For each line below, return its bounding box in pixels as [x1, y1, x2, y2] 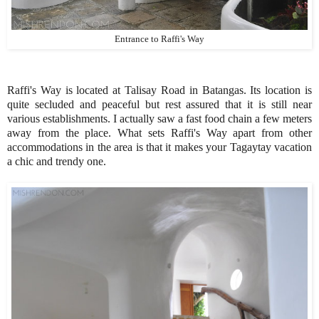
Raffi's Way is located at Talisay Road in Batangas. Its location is [7, 84, 312, 97]
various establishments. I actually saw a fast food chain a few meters [7, 113, 312, 125]
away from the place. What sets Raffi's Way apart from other [7, 127, 312, 140]
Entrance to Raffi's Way [115, 34, 204, 45]
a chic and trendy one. [7, 155, 109, 168]
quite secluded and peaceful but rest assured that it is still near [7, 98, 312, 111]
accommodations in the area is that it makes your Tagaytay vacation [7, 141, 312, 154]
